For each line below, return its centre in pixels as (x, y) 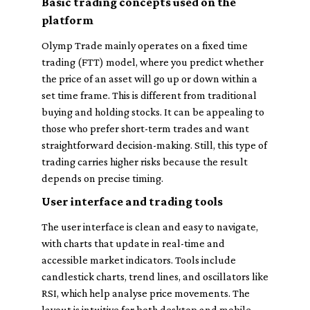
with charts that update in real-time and (133, 243)
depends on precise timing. (102, 178)
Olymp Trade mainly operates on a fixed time (145, 45)
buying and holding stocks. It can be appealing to (153, 112)
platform (67, 20)
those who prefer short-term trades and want (145, 128)
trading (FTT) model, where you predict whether (153, 62)
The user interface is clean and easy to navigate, (150, 227)
